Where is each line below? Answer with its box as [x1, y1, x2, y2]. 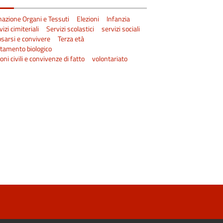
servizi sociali [102, 23, 140, 34]
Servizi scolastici [46, 23, 95, 34]
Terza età [58, 33, 85, 44]
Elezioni [77, 13, 100, 24]
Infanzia [107, 13, 130, 24]
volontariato [92, 53, 128, 64]
